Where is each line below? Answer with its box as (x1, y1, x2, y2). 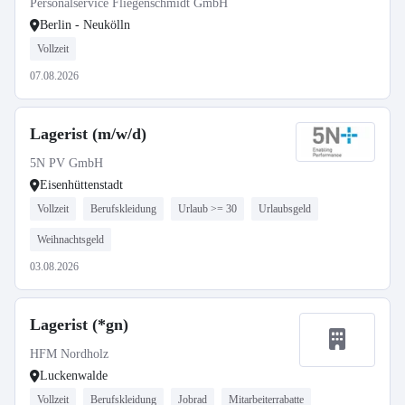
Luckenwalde (40, 369, 108, 382)
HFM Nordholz (30, 347, 108, 361)
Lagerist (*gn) (30, 316, 128, 334)
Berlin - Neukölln (40, 18, 130, 32)
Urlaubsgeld (259, 202, 311, 215)
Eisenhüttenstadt (40, 178, 123, 192)
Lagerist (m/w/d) (30, 125, 146, 143)
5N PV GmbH (30, 156, 103, 170)
